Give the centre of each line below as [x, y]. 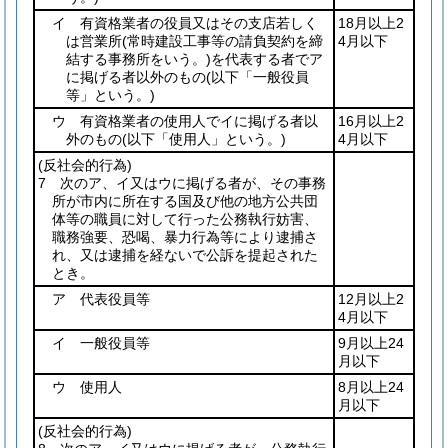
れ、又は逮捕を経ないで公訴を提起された [185, 255]
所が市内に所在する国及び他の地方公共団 [185, 201]
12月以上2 [371, 299]
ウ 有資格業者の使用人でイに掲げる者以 [185, 121]
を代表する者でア [267, 59]
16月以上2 [371, 121]
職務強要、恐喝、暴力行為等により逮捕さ [185, 237]
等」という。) [110, 95]
